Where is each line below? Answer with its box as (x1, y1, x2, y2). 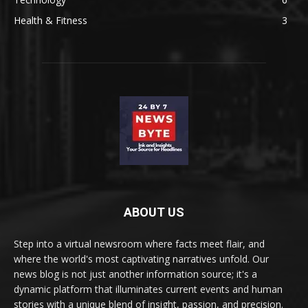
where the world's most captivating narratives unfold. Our (14, 252, 269, 266)
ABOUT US (124, 205, 184, 220)
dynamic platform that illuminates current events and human (14, 283, 283, 296)
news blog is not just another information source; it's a (14, 267, 257, 281)
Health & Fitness (14, 14, 87, 27)
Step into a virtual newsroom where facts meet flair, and (14, 237, 265, 251)
